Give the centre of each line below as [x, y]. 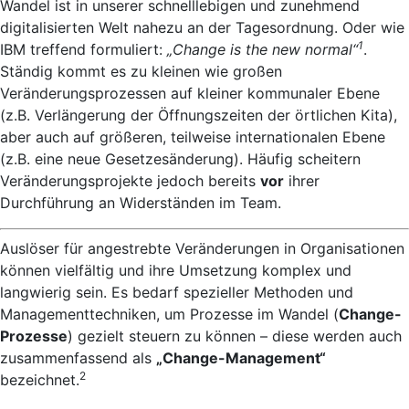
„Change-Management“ [241, 357]
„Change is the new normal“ [262, 49]
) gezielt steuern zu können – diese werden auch [235, 336]
